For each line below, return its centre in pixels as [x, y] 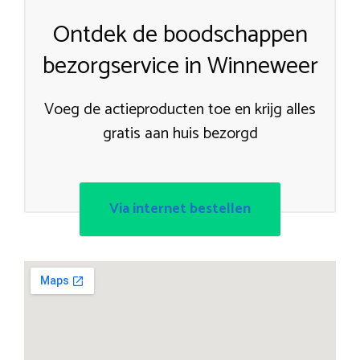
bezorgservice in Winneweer [180, 66]
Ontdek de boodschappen [180, 35]
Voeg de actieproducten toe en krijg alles [180, 109]
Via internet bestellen [180, 209]
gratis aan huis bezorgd [180, 133]
